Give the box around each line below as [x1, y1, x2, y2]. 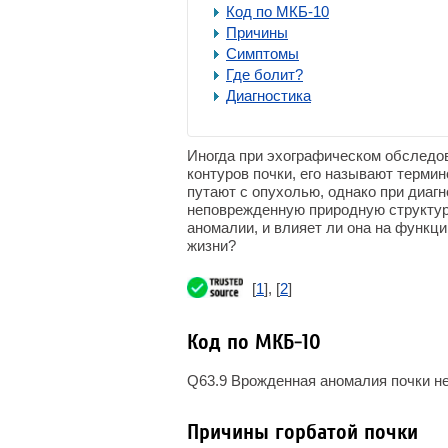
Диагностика [226, 87, 311, 104]
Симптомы [226, 45, 299, 62]
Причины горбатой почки [187, 419, 418, 445]
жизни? [187, 237, 236, 254]
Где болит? [226, 66, 303, 83]
